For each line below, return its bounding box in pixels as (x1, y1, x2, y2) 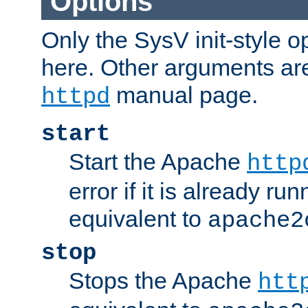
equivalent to (69, 206, 208, 232)
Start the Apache (69, 148, 247, 175)
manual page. (110, 82, 258, 109)
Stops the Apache (69, 267, 258, 294)
